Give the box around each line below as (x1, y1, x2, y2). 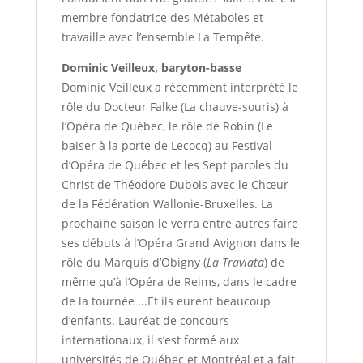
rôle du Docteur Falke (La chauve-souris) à (61, 99, 288, 115)
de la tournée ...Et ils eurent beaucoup (61, 293, 271, 310)
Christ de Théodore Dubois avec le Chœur (61, 177, 288, 193)
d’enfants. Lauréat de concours (61, 313, 229, 329)
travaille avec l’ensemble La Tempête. (61, 29, 264, 45)
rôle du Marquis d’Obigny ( (61, 254, 207, 271)
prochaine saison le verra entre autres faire (61, 216, 298, 232)
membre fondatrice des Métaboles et (61, 10, 263, 26)
